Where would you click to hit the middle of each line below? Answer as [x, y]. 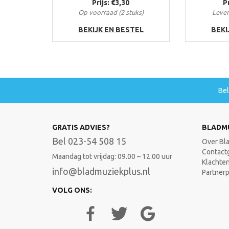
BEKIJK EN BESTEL [111, 30]
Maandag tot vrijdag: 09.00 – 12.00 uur [112, 157]
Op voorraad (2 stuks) [111, 13]
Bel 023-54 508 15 [90, 141]
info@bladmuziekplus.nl [101, 171]
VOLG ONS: [72, 190]
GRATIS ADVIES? [81, 128]
